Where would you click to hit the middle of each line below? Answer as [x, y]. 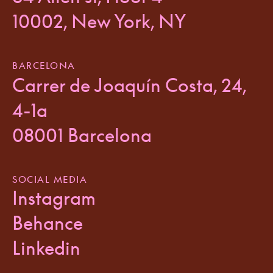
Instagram [54, 198]
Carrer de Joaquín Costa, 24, [129, 86]
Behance [48, 223]
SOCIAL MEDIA [50, 179]
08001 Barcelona [82, 136]
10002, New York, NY [99, 22]
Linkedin [46, 248]
